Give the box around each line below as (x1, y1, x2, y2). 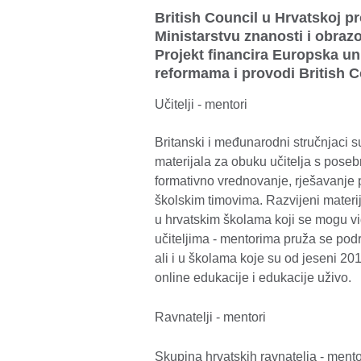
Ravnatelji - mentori (155, 309, 266, 324)
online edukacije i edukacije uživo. (155, 270, 351, 284)
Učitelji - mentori (155, 97, 251, 111)
